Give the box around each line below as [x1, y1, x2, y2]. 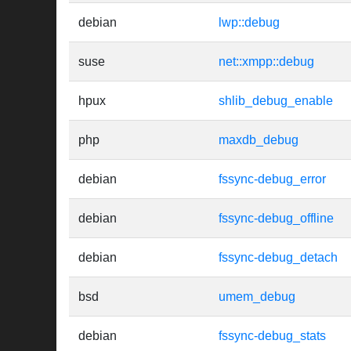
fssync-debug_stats [219, 329, 326, 343]
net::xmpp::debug [219, 55, 314, 69]
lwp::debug [219, 16, 280, 30]
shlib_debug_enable [219, 94, 333, 108]
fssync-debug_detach [219, 251, 338, 265]
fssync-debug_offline [219, 212, 334, 226]
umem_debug [219, 290, 295, 304]
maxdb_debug [219, 133, 299, 147]
